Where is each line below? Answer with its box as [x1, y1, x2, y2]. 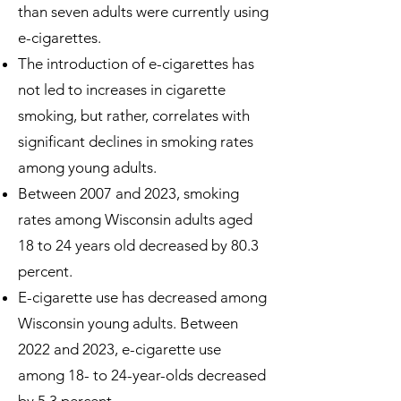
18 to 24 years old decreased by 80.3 [18, 236, 259, 254]
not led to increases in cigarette [18, 81, 226, 98]
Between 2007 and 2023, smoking [18, 184, 239, 202]
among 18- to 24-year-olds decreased [18, 366, 266, 384]
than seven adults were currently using [18, 3, 269, 21]
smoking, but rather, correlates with [18, 107, 250, 124]
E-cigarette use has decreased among [18, 288, 267, 306]
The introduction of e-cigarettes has [18, 55, 254, 73]
